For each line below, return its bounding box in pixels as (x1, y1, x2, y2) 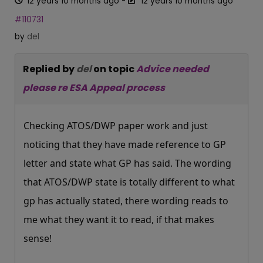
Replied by (23, 62, 76, 76)
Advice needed (136, 62, 209, 76)
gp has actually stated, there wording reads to (23, 194, 228, 208)
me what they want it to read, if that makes (23, 213, 214, 227)
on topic (93, 62, 136, 76)
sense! (23, 232, 52, 245)
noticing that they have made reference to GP (23, 138, 226, 151)
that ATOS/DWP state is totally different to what (23, 176, 235, 189)
